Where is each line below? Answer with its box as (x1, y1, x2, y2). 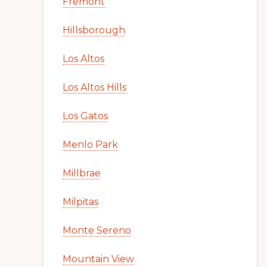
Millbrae (63, 167, 101, 179)
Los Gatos (63, 110, 108, 122)
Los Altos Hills (63, 82, 126, 93)
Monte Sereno (63, 225, 131, 236)
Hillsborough (63, 24, 125, 36)
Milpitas (63, 196, 98, 207)
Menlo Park (63, 139, 118, 150)
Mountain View (63, 253, 134, 265)
